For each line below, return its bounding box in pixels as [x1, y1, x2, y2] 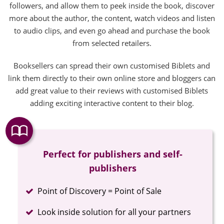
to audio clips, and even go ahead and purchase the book [13, 25, 210, 35]
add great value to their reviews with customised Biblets [15, 85, 208, 95]
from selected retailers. [72, 37, 151, 48]
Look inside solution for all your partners [37, 206, 191, 217]
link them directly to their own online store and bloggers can [8, 72, 216, 83]
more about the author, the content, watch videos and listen [8, 12, 215, 23]
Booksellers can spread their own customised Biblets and [13, 60, 210, 70]
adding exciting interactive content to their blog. [29, 97, 194, 108]
